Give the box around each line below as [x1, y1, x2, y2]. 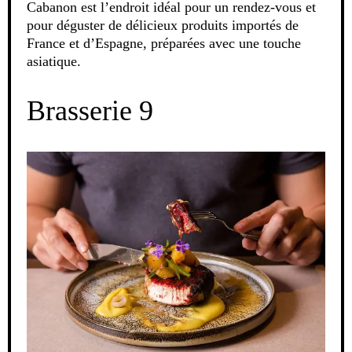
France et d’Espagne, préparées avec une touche [27, 35, 301, 52]
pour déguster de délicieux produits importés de [27, 17, 299, 34]
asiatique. [27, 53, 81, 70]
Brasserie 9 [27, 95, 153, 127]
